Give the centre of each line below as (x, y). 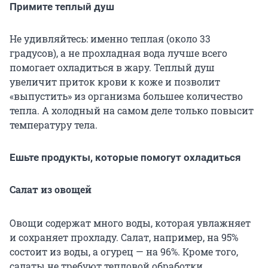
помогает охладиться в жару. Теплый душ (112, 68)
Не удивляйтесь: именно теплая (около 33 (110, 39)
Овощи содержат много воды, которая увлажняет (130, 223)
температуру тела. (54, 125)
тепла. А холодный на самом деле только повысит (132, 111)
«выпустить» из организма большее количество (126, 96)
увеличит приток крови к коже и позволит (115, 82)
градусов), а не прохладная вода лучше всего (118, 53)
